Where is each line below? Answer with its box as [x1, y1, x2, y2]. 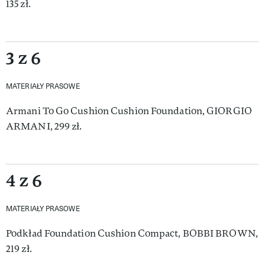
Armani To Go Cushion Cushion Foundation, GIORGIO [6, 104, 252, 117]
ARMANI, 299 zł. [6, 119, 82, 132]
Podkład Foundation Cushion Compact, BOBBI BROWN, [6, 227, 258, 240]
